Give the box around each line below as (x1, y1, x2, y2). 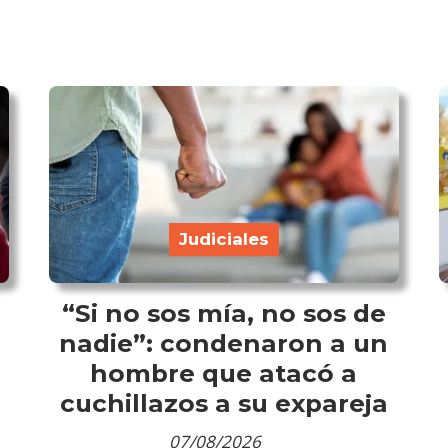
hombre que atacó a (90, 357, 358, 388)
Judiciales (178, 228, 269, 249)
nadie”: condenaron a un (59, 327, 389, 358)
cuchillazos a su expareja (59, 387, 388, 418)
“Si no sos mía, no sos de (61, 297, 386, 328)
